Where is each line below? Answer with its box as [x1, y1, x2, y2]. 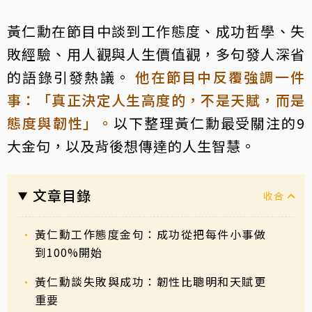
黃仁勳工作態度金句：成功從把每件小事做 [35, 225, 266, 242]
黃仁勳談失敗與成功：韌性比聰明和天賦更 [35, 272, 266, 290]
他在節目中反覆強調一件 [135, 66, 306, 87]
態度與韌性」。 [7, 112, 114, 133]
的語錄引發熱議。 [7, 66, 132, 87]
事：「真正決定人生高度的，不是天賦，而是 [7, 89, 305, 110]
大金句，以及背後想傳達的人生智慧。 [7, 135, 256, 156]
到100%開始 [35, 243, 102, 260]
